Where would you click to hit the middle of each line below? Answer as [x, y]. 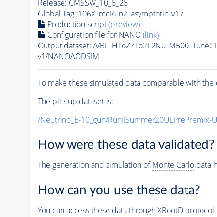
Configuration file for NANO [94, 35]
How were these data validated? [126, 145]
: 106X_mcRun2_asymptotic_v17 [129, 13]
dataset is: [95, 101]
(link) [151, 35]
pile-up [64, 101]
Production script [77, 24]
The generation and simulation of [95, 165]
